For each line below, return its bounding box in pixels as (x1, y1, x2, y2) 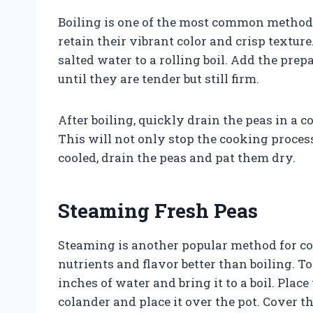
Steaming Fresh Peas (58, 197, 258, 224)
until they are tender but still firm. (58, 70, 259, 87)
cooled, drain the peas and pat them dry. (58, 149, 296, 166)
